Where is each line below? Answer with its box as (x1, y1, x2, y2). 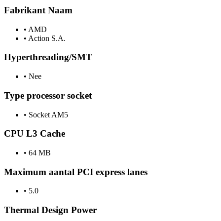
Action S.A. (27, 34, 66, 42)
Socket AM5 (27, 110, 68, 119)
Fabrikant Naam (4, 4, 73, 15)
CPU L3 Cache (4, 128, 65, 139)
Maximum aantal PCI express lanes (4, 166, 147, 177)
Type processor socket (4, 90, 92, 101)
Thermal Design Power (4, 205, 97, 216)
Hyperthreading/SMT (4, 52, 92, 63)
